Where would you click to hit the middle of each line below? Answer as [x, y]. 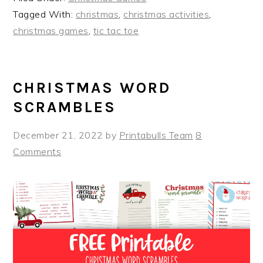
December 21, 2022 [58, 135]
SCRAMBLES [65, 107]
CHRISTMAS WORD [92, 87]
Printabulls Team [156, 135]
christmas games [51, 30]
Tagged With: [44, 14]
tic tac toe [116, 30]
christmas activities [166, 14]
